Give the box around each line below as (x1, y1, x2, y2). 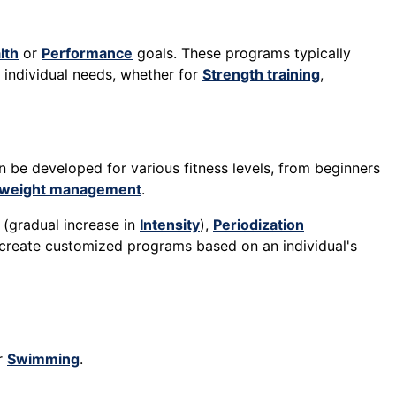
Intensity (140, 216, 200, 234)
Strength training (202, 65, 320, 84)
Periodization (213, 216, 304, 234)
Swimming (7, 350, 80, 369)
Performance (42, 44, 133, 63)
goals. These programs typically (133, 44, 351, 63)
